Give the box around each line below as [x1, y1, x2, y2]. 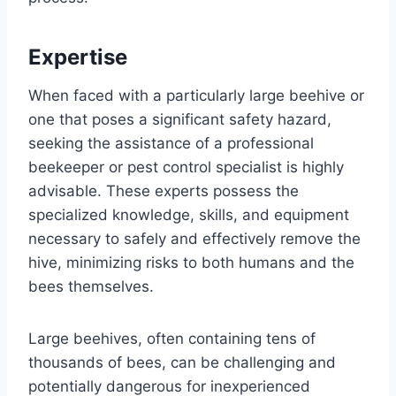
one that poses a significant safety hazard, [28, 110, 331, 128]
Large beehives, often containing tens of [28, 329, 316, 347]
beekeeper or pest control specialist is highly [28, 157, 344, 176]
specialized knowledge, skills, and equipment [28, 205, 349, 224]
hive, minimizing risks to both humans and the [28, 253, 354, 271]
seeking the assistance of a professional [28, 133, 314, 152]
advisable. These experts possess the [28, 181, 299, 200]
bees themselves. [28, 277, 154, 295]
